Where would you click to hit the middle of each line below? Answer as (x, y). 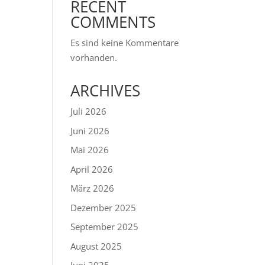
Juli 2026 (89, 111)
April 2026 (92, 169)
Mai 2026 (90, 150)
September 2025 (105, 227)
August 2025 (96, 246)
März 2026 (93, 188)
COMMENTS (113, 22)
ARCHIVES (106, 91)
